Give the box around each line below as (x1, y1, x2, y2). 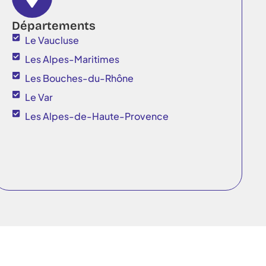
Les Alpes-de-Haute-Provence (25, 109, 169, 122)
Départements (11, 18, 96, 33)
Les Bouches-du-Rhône (25, 71, 134, 84)
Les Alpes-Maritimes (25, 52, 120, 65)
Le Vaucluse (25, 33, 80, 46)
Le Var (25, 90, 53, 103)
